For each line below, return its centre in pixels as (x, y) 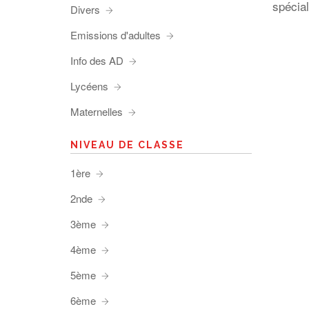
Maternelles (97, 111)
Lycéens (89, 86)
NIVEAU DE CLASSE (127, 145)
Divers (85, 9)
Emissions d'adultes (116, 35)
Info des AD (97, 60)
